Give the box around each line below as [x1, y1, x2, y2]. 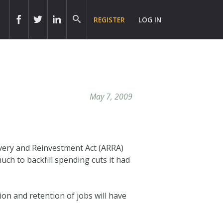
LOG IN [138, 15, 162, 24]
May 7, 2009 [89, 91, 132, 102]
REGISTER [94, 15, 125, 24]
